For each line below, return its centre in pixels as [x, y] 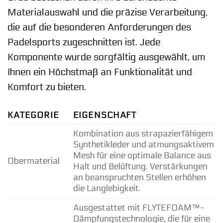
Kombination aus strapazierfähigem [143, 134]
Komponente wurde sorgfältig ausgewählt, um [106, 57]
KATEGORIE [33, 115]
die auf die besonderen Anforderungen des [99, 28]
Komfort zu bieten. [47, 87]
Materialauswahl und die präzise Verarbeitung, [108, 13]
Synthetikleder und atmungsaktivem [143, 145]
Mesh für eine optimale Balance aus [142, 156]
